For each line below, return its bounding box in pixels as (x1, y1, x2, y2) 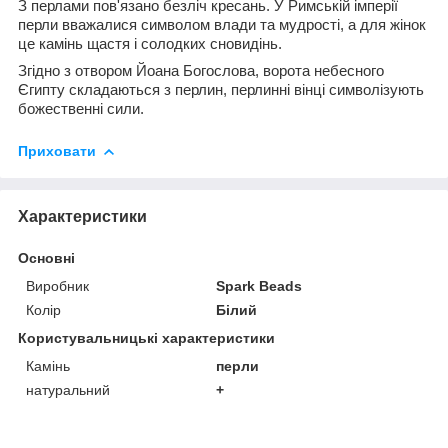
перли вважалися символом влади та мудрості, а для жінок (18, 16, 426, 33)
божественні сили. (18, 100, 144, 117)
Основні (18, 249, 75, 266)
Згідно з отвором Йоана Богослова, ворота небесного (18, 62, 384, 79)
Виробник (26, 277, 89, 294)
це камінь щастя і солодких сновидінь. (18, 35, 282, 52)
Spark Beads (216, 277, 303, 294)
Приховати (18, 142, 96, 159)
